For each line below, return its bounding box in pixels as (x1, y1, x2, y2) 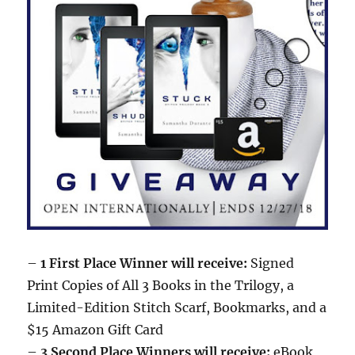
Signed (247, 254, 295, 271)
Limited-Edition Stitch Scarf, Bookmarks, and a (27, 299, 327, 315)
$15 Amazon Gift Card (27, 321, 164, 338)
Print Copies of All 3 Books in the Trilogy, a (27, 277, 295, 293)
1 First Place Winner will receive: (40, 254, 248, 271)
